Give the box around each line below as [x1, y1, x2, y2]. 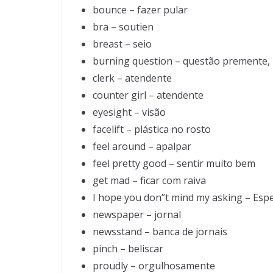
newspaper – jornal [93, 208, 181, 221]
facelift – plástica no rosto [93, 122, 211, 136]
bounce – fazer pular [93, 3, 188, 16]
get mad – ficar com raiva [93, 174, 206, 187]
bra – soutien [93, 20, 154, 34]
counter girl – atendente [93, 88, 204, 102]
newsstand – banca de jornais [93, 225, 227, 238]
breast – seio [93, 37, 152, 51]
